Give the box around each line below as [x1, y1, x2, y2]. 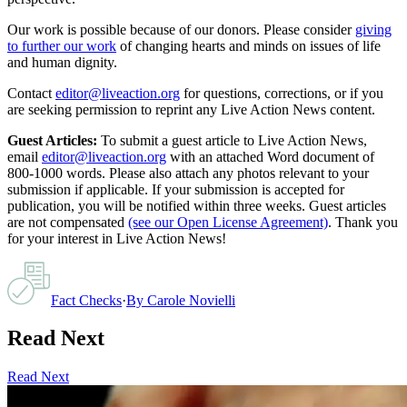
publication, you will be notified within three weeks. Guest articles [7, 197, 386, 213]
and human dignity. [7, 54, 117, 70]
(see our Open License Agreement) [128, 213, 328, 230]
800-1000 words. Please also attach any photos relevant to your [7, 164, 369, 181]
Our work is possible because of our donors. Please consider [7, 21, 352, 37]
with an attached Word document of [170, 148, 374, 164]
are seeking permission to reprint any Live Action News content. [7, 101, 375, 117]
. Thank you [328, 213, 398, 230]
